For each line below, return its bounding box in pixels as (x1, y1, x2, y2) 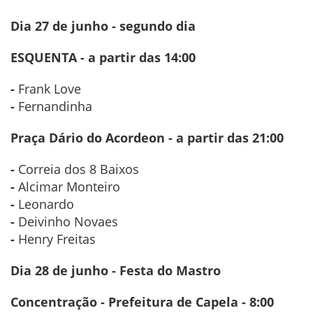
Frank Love (18, 80, 81, 98)
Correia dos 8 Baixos (18, 161, 139, 178)
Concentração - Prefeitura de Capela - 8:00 (10, 293, 274, 311)
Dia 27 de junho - (10, 17, 116, 35)
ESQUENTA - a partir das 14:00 (10, 49, 196, 66)
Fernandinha (18, 98, 92, 115)
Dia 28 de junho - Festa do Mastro (10, 262, 221, 279)
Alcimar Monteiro (18, 178, 120, 196)
